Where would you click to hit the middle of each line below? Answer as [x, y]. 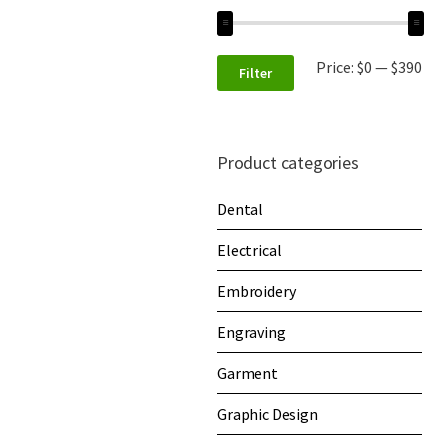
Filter [255, 72]
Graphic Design [267, 413]
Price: [336, 66]
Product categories [288, 162]
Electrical [249, 249]
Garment [247, 372]
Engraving [251, 331]
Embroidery [256, 290]
